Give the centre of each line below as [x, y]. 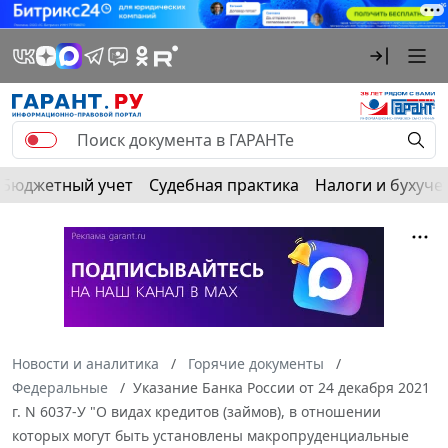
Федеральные [60, 387]
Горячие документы [256, 363]
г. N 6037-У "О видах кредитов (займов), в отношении [196, 411]
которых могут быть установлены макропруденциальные [210, 435]
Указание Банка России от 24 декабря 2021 [281, 387]
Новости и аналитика [85, 363]
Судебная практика [224, 184]
